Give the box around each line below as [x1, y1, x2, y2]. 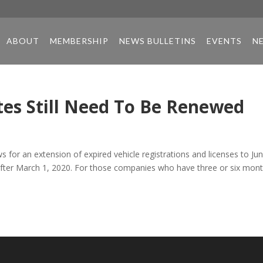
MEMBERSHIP [49, 36, 109, 46]
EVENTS [206, 36, 242, 46]
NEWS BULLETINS [119, 36, 196, 46]
